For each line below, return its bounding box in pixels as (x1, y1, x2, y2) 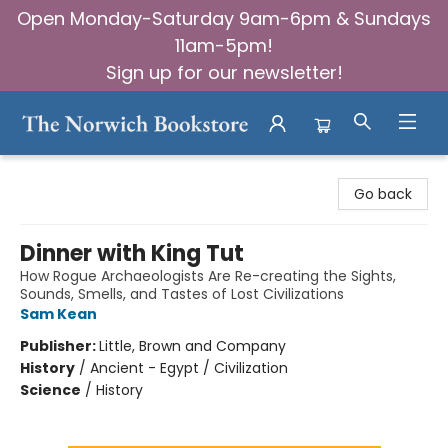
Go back (354, 184, 412, 204)
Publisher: (20, 336, 99, 356)
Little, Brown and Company (99, 336, 286, 356)
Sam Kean (20, 304, 97, 324)
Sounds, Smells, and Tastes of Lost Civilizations (20, 284, 344, 304)
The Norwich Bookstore (15, 162, 174, 182)
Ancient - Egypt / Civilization (90, 358, 288, 378)
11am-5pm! (175, 33, 273, 58)
